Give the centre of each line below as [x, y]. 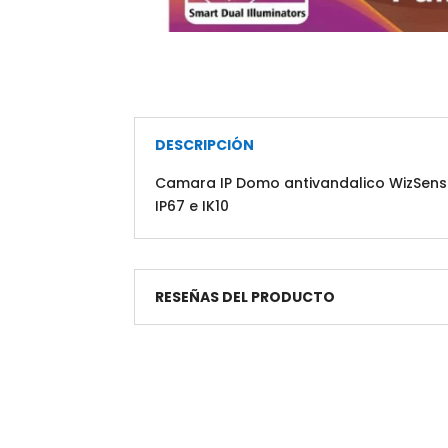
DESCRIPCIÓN [205, 145]
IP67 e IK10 [192, 206]
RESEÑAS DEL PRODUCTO [245, 296]
